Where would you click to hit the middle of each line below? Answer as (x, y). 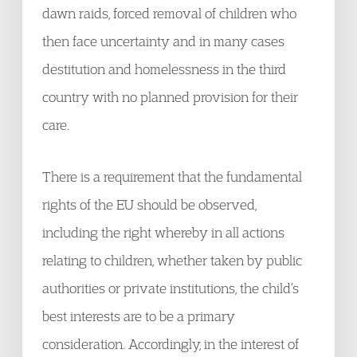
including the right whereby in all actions (163, 232)
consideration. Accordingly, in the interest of (171, 344)
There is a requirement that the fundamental (172, 177)
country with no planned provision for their (170, 97)
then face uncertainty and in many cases (163, 41)
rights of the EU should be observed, (149, 204)
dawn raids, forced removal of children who (169, 13)
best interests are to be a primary (139, 316)
